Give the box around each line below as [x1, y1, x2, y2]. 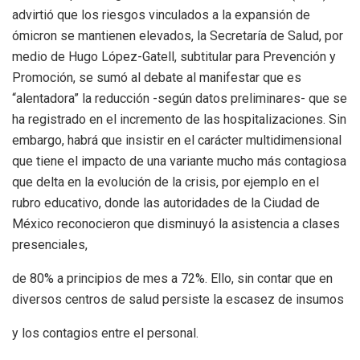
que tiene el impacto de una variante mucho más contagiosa [12, 153, 346, 169]
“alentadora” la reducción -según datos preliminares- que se [12, 90, 347, 106]
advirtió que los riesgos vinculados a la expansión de [12, 6, 310, 22]
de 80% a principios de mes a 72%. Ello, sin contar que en [12, 270, 333, 286]
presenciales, [12, 236, 88, 252]
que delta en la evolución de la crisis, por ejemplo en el [12, 174, 319, 190]
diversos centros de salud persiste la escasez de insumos [12, 291, 344, 307]
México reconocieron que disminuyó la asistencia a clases [12, 215, 340, 231]
